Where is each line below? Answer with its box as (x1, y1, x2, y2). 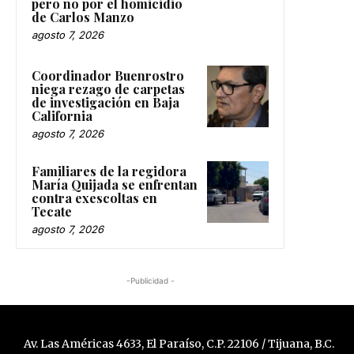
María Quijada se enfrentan (32, 175, 198, 193)
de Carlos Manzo (32, 8, 134, 25)
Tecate (32, 202, 72, 220)
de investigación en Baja (32, 93, 179, 111)
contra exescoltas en (32, 189, 157, 206)
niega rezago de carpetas (32, 80, 185, 97)
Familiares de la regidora (32, 162, 186, 179)
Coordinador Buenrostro (32, 66, 184, 84)
